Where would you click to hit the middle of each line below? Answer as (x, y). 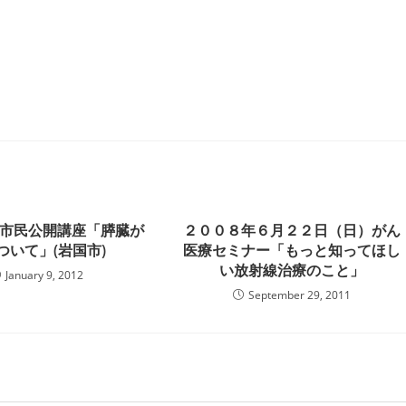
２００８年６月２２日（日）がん (292, 230)
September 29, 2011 (300, 295)
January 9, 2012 (44, 275)
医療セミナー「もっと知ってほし (292, 250)
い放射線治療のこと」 (292, 270)
